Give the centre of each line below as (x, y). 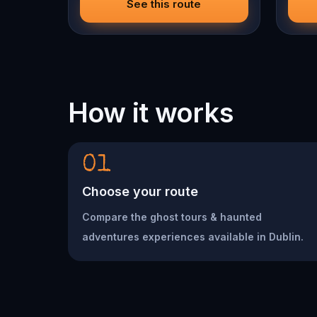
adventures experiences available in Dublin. (193, 237)
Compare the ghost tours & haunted (172, 217)
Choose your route (140, 191)
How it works (151, 113)
